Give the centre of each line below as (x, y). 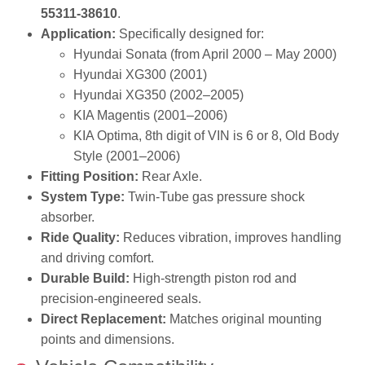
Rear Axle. (170, 176)
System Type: (83, 196)
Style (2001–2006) (127, 156)
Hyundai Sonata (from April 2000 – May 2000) (205, 54)
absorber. (68, 217)
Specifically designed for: (190, 33)
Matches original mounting (244, 319)
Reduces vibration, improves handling (231, 237)
